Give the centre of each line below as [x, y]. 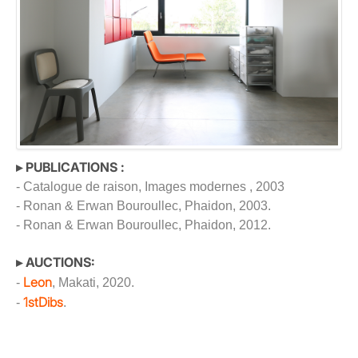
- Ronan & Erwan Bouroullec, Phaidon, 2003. [143, 206]
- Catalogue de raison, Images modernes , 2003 [150, 187]
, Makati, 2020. [93, 283]
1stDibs [43, 302]
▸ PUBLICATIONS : [70, 167]
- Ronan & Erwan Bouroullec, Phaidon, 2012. [143, 225]
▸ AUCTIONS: [56, 263]
